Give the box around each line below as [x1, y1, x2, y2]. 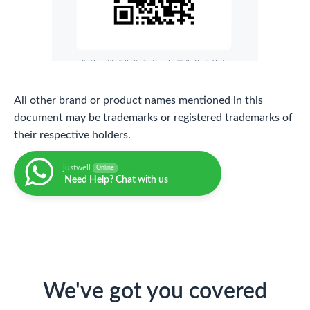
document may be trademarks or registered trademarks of [14, 111, 293, 123]
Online [96, 164, 114, 171]
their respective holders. [14, 129, 131, 140]
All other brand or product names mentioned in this [14, 94, 263, 106]
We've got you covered [43, 280, 267, 302]
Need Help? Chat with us [64, 174, 168, 185]
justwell [63, 163, 91, 172]
